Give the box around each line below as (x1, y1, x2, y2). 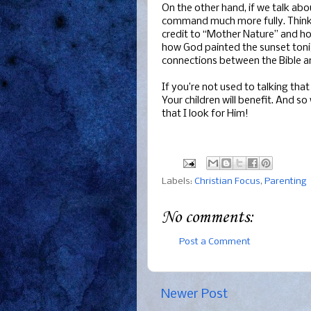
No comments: (162, 207, 254, 228)
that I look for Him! (162, 108, 249, 120)
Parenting (264, 176, 307, 187)
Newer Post (161, 287, 228, 302)
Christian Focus (194, 176, 260, 187)
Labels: (162, 176, 194, 187)
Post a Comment (179, 237, 251, 248)
